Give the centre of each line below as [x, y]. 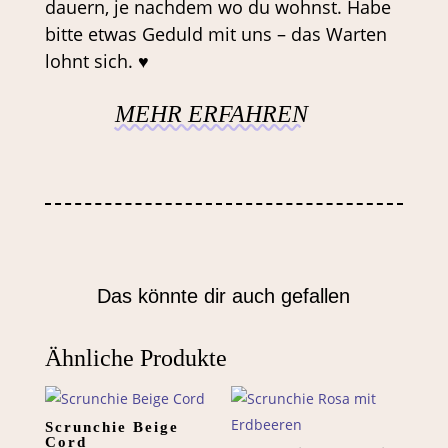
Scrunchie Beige [111, 426]
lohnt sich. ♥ [96, 61]
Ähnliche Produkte [135, 358]
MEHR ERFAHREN [211, 114]
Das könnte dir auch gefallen [224, 296]
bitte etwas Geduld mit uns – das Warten [215, 34]
